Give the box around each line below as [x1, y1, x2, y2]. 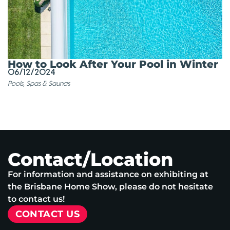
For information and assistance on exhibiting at [8, 169, 208, 179]
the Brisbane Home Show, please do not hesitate [8, 181, 213, 191]
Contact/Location [8, 148, 173, 170]
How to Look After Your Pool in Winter [8, 57, 218, 70]
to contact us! [8, 194, 65, 204]
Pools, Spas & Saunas [8, 80, 70, 87]
